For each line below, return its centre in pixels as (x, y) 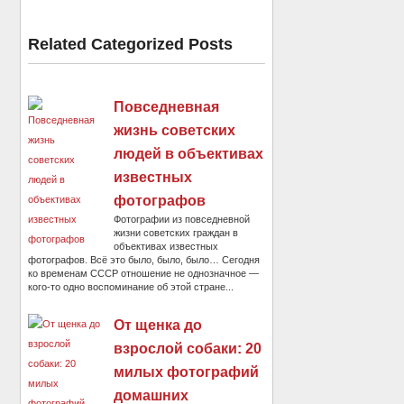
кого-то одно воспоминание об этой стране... (131, 286)
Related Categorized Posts (131, 44)
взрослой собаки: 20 (188, 348)
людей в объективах (189, 153)
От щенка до (158, 325)
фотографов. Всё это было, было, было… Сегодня (144, 259)
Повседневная (167, 106)
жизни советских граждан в (176, 232)
